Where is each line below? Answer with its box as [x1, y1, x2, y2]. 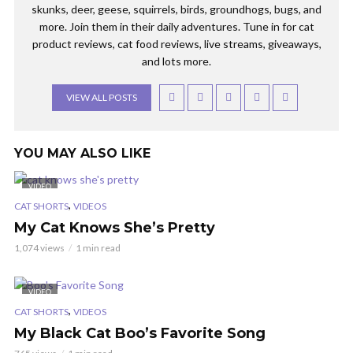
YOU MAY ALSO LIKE [14, 146, 150, 161]
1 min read [76, 241, 121, 254]
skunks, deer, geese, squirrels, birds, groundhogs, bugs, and [32, 2, 321, 16]
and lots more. [142, 54, 211, 68]
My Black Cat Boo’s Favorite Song [14, 324, 266, 342]
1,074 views [14, 241, 65, 254]
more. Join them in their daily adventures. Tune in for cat [39, 20, 314, 33]
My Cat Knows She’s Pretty [14, 218, 215, 236]
